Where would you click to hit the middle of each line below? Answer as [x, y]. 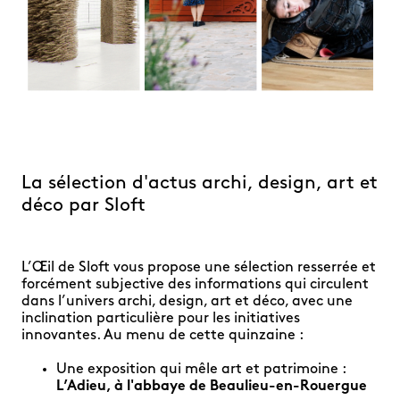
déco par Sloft [83, 205]
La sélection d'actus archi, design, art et [200, 183]
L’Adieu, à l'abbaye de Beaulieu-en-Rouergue [212, 386]
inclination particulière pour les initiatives [161, 318]
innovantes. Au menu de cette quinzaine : [162, 335]
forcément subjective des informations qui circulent [195, 284]
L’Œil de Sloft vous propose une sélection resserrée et [199, 267]
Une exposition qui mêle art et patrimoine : [201, 369]
